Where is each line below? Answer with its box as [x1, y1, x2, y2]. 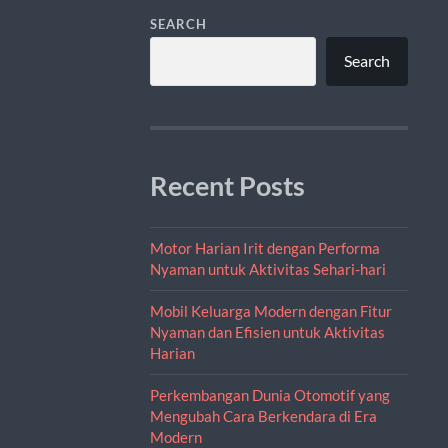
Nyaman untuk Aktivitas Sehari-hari [149, 259, 386, 278]
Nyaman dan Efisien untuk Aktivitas [149, 322, 385, 341]
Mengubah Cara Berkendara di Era [149, 406, 377, 425]
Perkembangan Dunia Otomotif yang [149, 385, 390, 404]
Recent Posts [149, 169, 305, 202]
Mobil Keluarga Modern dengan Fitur [149, 301, 392, 320]
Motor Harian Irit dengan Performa [149, 238, 380, 257]
